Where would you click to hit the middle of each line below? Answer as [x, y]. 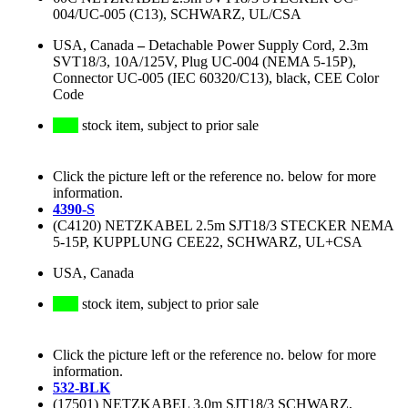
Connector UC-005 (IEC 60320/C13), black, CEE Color [216, 78]
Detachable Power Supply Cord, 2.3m [258, 46]
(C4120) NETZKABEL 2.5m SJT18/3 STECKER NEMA [223, 226]
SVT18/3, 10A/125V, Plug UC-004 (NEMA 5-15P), [204, 62]
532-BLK [82, 388]
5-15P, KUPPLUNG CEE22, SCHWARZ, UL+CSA [208, 242]
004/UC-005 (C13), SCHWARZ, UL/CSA [177, 15]
